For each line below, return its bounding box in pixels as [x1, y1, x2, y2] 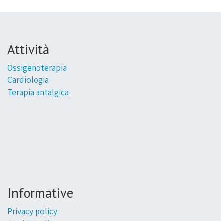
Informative [7, 184, 73, 202]
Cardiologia [7, 74, 49, 86]
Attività [7, 41, 49, 58]
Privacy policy [7, 205, 57, 217]
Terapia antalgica [7, 86, 69, 98]
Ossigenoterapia [7, 62, 67, 74]
